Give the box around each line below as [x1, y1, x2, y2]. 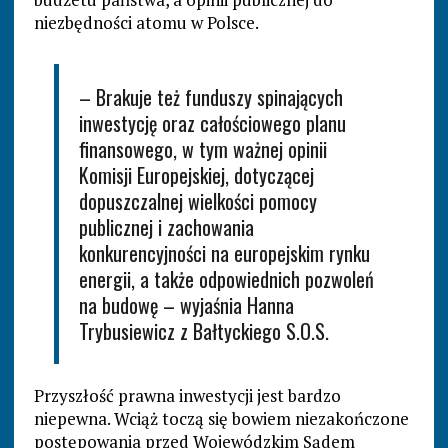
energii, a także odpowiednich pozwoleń [78, 264, 374, 295]
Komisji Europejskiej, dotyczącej [78, 160, 314, 191]
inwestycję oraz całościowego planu [78, 108, 346, 139]
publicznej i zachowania [78, 212, 254, 243]
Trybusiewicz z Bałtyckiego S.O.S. [78, 316, 329, 347]
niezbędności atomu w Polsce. [33, 11, 259, 35]
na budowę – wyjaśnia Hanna [78, 290, 294, 321]
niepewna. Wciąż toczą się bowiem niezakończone [33, 407, 409, 431]
